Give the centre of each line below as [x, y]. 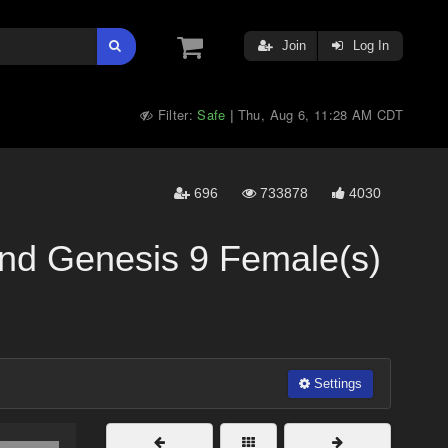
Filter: [175, 114]
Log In [369, 45]
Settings [335, 383]
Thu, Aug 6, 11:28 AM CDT [320, 114]
